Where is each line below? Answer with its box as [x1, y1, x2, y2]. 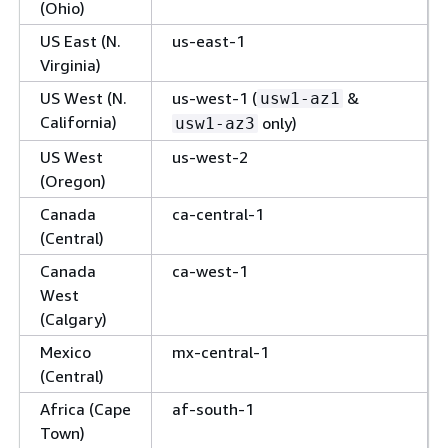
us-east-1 [172, 30, 245, 51]
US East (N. [40, 30, 121, 51]
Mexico [40, 341, 91, 362]
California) [40, 111, 117, 132]
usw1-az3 [175, 113, 255, 133]
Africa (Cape [40, 398, 131, 419]
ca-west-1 [172, 260, 248, 281]
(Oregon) [40, 170, 106, 191]
